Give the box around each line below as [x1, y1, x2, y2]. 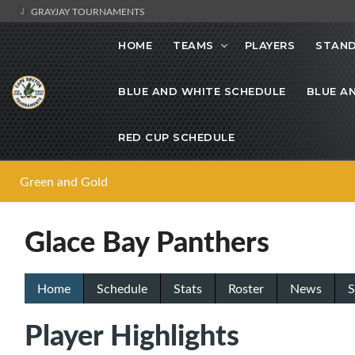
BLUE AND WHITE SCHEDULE [118, 85, 286, 98]
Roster [228, 280, 264, 298]
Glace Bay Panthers [25, 220, 269, 261]
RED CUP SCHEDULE [118, 131, 235, 144]
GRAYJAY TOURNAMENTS [29, 5, 145, 17]
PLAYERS [244, 39, 295, 52]
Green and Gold [20, 173, 108, 191]
